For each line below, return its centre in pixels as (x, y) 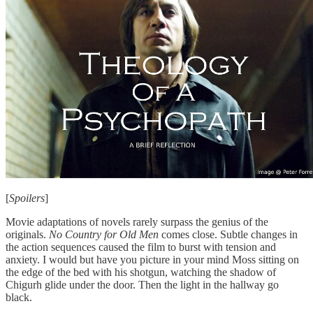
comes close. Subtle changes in (228, 235)
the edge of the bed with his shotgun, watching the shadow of (141, 272)
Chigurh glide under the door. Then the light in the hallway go (142, 285)
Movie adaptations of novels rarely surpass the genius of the (137, 222)
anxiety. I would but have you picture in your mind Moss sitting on (152, 260)
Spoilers (27, 198)
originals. (27, 235)
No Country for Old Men (104, 235)
